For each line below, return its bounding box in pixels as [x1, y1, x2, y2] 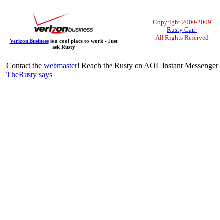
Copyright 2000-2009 [153, 18, 211, 26]
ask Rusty [52, 44, 75, 50]
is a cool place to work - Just [48, 38, 118, 44]
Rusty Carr [167, 26, 197, 33]
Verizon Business [9, 38, 49, 44]
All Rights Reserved [155, 34, 209, 41]
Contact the [6, 61, 44, 70]
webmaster [44, 61, 77, 70]
